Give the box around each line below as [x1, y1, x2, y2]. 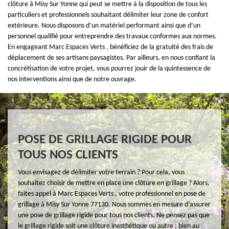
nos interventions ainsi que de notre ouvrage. [8, 75, 136, 83]
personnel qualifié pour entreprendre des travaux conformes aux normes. [8, 32, 217, 40]
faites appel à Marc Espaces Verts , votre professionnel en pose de [18, 190, 205, 198]
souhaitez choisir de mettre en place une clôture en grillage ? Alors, [18, 179, 210, 187]
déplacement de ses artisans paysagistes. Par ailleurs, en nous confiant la [8, 54, 215, 62]
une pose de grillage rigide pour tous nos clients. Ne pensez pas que [18, 211, 210, 219]
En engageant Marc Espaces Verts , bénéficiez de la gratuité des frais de [8, 43, 213, 51]
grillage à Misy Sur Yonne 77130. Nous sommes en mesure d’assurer [18, 200, 211, 209]
